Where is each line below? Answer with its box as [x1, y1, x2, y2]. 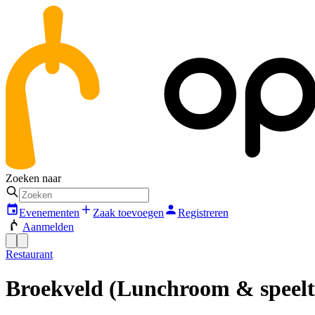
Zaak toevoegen [93, 206, 165, 219]
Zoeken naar [6, 172, 61, 185]
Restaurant [6, 247, 53, 260]
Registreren [177, 206, 229, 219]
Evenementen [19, 206, 80, 219]
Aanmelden [22, 220, 74, 233]
